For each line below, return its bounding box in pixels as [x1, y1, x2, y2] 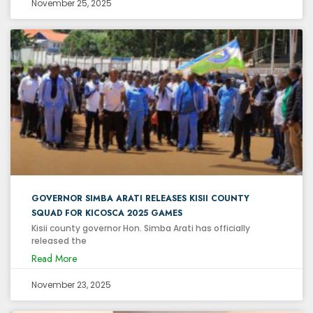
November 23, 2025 [31, 278, 111, 291]
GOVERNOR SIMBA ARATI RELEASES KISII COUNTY [31, 191, 249, 205]
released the [31, 234, 87, 247]
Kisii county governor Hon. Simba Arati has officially [31, 221, 250, 234]
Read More [31, 251, 77, 265]
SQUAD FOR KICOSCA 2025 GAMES [31, 206, 182, 219]
